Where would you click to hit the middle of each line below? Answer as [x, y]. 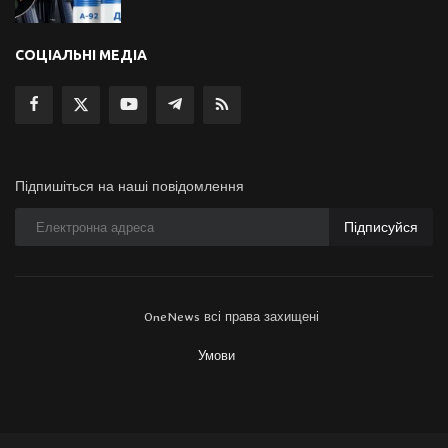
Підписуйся [381, 226]
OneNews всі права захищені [231, 317]
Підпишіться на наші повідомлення [129, 186]
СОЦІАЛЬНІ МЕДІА [81, 55]
